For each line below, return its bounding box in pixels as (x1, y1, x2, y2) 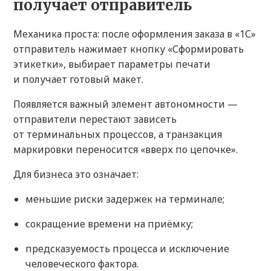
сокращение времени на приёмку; (25, 217, 193, 231)
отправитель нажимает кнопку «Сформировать (13, 42, 244, 56)
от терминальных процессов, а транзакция (13, 128, 222, 142)
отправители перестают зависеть (13, 113, 177, 126)
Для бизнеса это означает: (13, 168, 139, 181)
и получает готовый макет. (13, 73, 143, 87)
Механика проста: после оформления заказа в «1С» (13, 27, 256, 41)
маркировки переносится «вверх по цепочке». (13, 143, 238, 157)
